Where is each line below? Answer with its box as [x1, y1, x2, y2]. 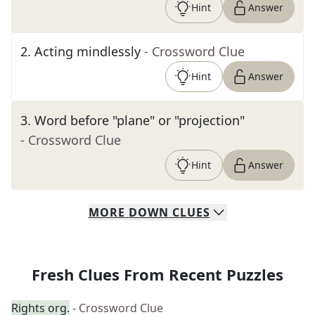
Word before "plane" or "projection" [34, 112, 245, 129]
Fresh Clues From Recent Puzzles [32, 264, 283, 285]
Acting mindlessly [34, 43, 141, 60]
